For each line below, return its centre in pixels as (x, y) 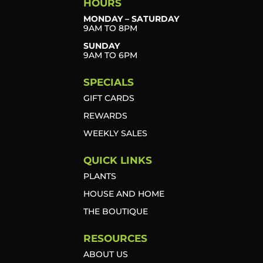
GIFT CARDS (109, 98)
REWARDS (105, 116)
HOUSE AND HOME (124, 194)
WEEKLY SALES (115, 134)
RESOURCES (115, 239)
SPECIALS (108, 82)
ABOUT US (105, 254)
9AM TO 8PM (110, 28)
